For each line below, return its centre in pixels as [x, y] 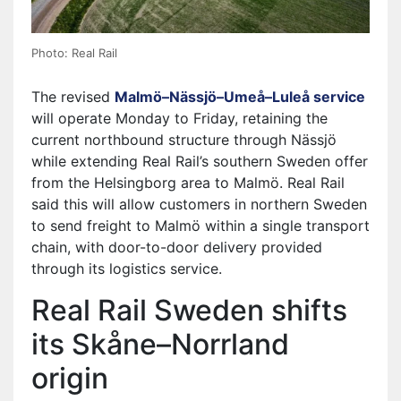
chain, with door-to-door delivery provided [177, 247]
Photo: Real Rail [74, 52]
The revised [73, 96]
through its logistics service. [127, 268]
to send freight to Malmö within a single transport [200, 225]
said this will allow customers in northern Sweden [199, 204]
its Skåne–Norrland [160, 344]
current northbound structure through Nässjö [184, 139]
